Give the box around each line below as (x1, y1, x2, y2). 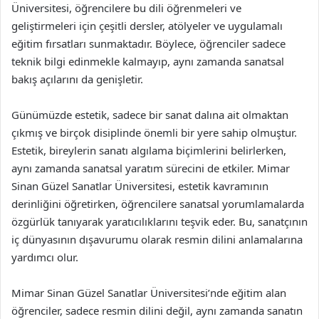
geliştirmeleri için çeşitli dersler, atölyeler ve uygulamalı (11, 19, 283, 33)
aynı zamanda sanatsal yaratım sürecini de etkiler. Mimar (11, 161, 290, 175)
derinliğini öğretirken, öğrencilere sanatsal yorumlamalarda (11, 197, 304, 211)
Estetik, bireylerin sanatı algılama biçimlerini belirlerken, (11, 143, 286, 157)
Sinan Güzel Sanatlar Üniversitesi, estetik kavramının (11, 179, 268, 193)
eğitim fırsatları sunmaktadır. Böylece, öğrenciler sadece (11, 36, 286, 51)
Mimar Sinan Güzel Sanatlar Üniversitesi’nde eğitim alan (11, 286, 286, 300)
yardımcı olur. (11, 250, 78, 264)
